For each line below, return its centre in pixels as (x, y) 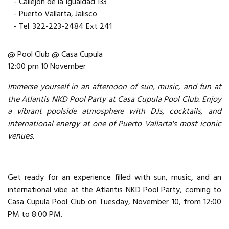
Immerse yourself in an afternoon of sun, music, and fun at (114, 87)
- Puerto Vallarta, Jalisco (52, 14)
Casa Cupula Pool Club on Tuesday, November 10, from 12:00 (114, 202)
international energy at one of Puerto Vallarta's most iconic (114, 124)
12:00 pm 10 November (47, 67)
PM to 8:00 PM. (35, 214)
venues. (21, 136)
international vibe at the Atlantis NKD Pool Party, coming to (114, 190)
